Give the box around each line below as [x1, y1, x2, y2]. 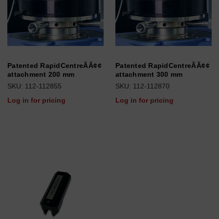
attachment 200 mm [7, 70, 75, 78]
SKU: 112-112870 [115, 82, 170, 90]
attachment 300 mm [115, 70, 183, 78]
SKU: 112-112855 [7, 82, 62, 90]
